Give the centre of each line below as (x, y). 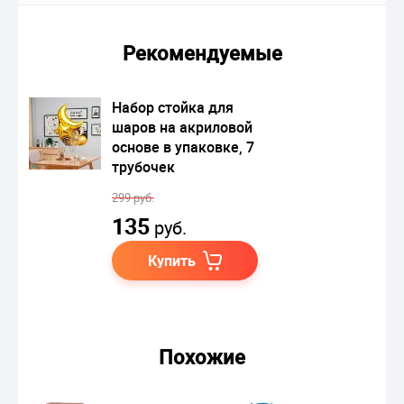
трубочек (143, 166)
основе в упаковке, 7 (183, 147)
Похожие (202, 356)
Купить (172, 260)
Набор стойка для (173, 107)
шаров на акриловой (182, 127)
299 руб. (133, 197)
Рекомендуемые (202, 52)
